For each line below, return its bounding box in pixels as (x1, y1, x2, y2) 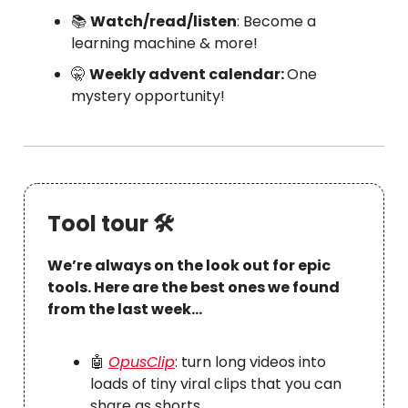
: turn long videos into (175, 352, 326, 372)
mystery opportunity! (71, 86, 225, 107)
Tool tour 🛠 (47, 209, 175, 239)
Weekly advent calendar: (89, 64, 287, 85)
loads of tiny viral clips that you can (90, 373, 342, 394)
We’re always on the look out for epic (47, 255, 331, 276)
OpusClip (108, 352, 175, 372)
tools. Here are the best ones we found (47, 277, 340, 298)
